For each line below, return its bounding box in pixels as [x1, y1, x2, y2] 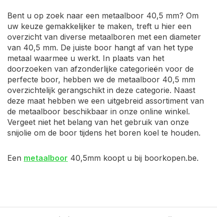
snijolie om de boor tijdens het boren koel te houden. [7, 128, 201, 138]
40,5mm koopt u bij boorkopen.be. [68, 153, 199, 163]
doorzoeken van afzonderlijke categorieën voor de [7, 64, 194, 74]
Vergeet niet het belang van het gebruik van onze [7, 117, 189, 127]
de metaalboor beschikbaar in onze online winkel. [7, 107, 190, 116]
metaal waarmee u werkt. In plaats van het [7, 53, 164, 63]
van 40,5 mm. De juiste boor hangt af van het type [7, 43, 193, 52]
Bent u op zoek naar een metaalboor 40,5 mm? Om [7, 11, 199, 20]
